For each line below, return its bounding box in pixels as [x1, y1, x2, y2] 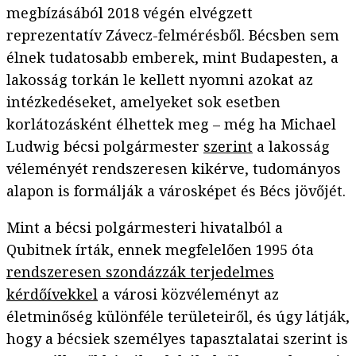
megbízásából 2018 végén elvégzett [6, 3, 253, 23]
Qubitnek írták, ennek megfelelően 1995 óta [6, 240, 314, 260]
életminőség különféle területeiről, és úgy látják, [6, 307, 350, 327]
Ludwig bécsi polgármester [6, 137, 203, 157]
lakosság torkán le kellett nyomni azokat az [6, 70, 313, 90]
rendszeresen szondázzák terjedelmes [6, 262, 274, 282]
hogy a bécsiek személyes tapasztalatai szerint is [6, 329, 348, 349]
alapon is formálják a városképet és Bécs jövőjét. [6, 181, 346, 201]
